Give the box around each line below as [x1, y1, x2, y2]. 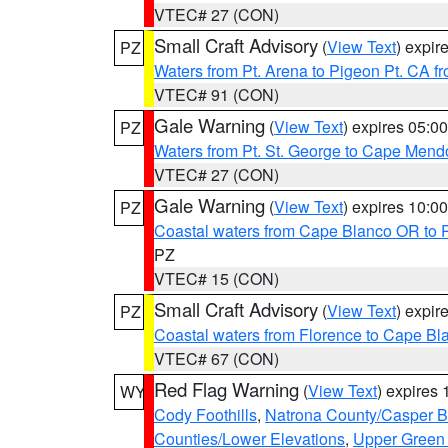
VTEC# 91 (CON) [154, 83, 279, 106]
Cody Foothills [154, 403, 257, 426]
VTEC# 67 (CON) [154, 347, 279, 370]
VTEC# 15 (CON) [154, 267, 279, 290]
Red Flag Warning [154, 376, 299, 402]
